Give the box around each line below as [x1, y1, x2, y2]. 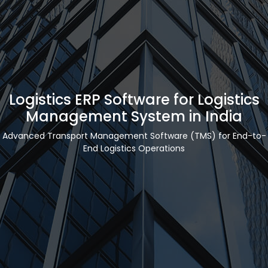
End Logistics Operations [83, 142, 185, 154]
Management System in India [26, 106, 242, 126]
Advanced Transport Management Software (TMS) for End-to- [2, 129, 266, 142]
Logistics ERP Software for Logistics [8, 89, 260, 109]
